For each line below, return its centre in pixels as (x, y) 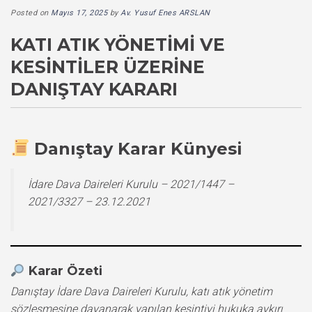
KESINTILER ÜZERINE (108, 67)
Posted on (31, 13)
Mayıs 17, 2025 (79, 13)
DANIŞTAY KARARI (94, 89)
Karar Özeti (65, 271)
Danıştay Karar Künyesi (139, 148)
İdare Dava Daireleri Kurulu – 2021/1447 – (131, 184)
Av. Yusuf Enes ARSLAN (165, 13)
